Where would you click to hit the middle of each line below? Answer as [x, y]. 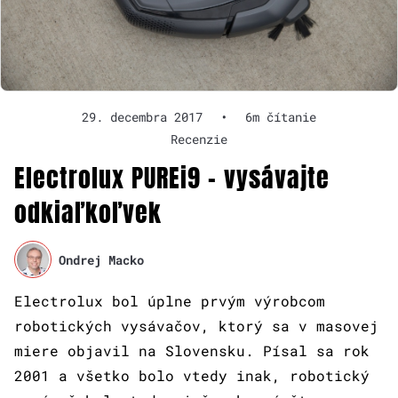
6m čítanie [281, 117]
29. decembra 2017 [142, 117]
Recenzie [199, 139]
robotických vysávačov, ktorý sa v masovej [196, 326]
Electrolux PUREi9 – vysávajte [172, 178]
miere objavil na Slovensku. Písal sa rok [192, 351]
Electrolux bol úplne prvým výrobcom [170, 301]
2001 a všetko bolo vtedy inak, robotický [192, 376]
